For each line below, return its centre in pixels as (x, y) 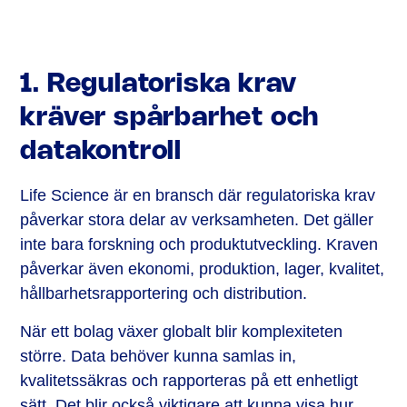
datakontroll (101, 152)
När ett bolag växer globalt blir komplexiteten (182, 332)
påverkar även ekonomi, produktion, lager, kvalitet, (203, 269)
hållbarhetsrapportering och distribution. (164, 294)
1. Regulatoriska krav (159, 85)
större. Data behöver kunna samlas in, (159, 357)
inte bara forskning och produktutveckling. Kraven (199, 245)
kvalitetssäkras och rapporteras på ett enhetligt (189, 381)
